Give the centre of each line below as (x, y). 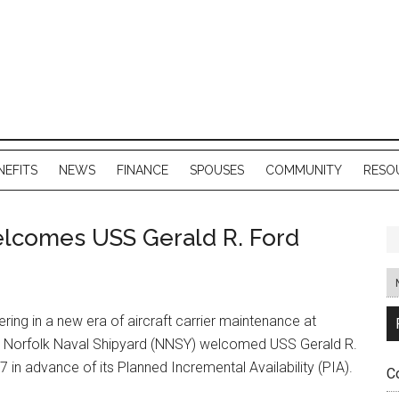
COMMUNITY (304, 170)
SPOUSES (217, 170)
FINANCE (142, 170)
